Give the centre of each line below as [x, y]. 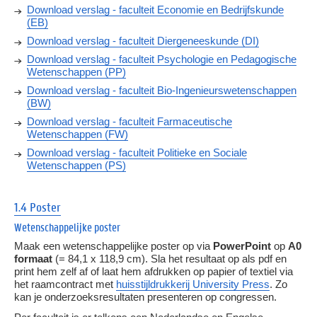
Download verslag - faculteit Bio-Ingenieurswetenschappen [162, 90]
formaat [33, 259]
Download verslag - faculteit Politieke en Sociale [137, 152]
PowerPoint [243, 246]
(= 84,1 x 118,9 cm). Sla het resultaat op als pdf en [169, 259]
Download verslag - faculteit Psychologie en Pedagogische [162, 59]
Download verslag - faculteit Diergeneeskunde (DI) [143, 40]
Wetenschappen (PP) [76, 71]
